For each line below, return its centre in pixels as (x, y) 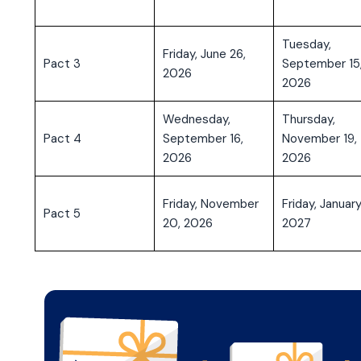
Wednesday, (196, 120)
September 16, (203, 139)
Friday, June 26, (204, 54)
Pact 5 (62, 214)
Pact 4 (62, 139)
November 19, (319, 139)
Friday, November (210, 204)
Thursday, (308, 120)
